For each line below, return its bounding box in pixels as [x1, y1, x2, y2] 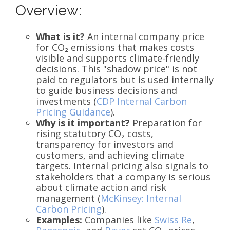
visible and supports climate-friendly [36, 51, 199, 64]
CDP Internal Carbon [97, 94, 187, 107]
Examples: [36, 213, 82, 226]
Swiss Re [155, 213, 192, 226]
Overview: [15, 2, 82, 19]
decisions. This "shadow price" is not [36, 62, 197, 75]
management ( [36, 191, 101, 204]
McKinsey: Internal [101, 191, 181, 204]
